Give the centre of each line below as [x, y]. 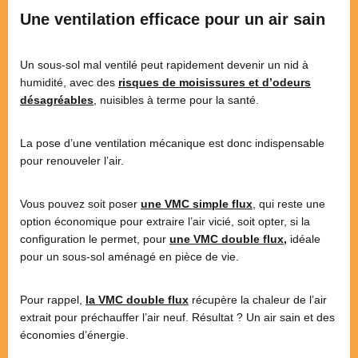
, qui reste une [289, 203]
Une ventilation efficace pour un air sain [173, 19]
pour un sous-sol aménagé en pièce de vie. [129, 256]
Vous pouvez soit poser [79, 203]
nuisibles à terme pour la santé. [178, 99]
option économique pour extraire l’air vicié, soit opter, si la [165, 221]
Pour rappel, [53, 299]
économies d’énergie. [74, 334]
